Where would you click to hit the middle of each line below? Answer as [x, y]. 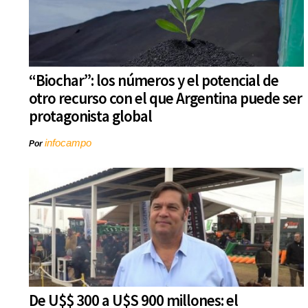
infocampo [68, 143]
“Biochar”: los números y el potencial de [154, 80]
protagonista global [90, 116]
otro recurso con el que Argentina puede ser [165, 98]
